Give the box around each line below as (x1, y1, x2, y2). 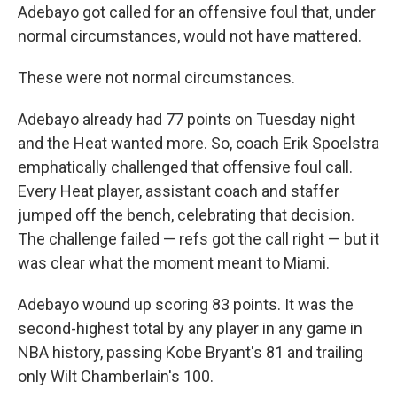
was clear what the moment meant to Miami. (18, 253, 330, 272)
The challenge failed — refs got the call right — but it (18, 230, 379, 248)
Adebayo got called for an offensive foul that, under (18, 3, 376, 21)
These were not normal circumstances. (18, 68, 295, 87)
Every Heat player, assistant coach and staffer (18, 182, 339, 200)
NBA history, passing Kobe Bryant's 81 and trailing (18, 343, 363, 362)
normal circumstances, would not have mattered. (18, 27, 362, 45)
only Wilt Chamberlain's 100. (18, 367, 214, 385)
